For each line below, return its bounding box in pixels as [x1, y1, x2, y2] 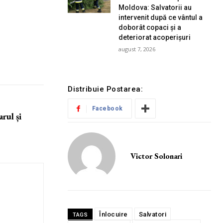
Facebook [92, 105, 123, 112]
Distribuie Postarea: [68, 85, 143, 94]
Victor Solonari [130, 151, 182, 162]
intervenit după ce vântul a [118, 13, 203, 22]
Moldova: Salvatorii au [118, 3, 192, 12]
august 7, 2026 [118, 45, 156, 53]
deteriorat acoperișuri [118, 33, 191, 42]
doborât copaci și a [118, 23, 182, 32]
